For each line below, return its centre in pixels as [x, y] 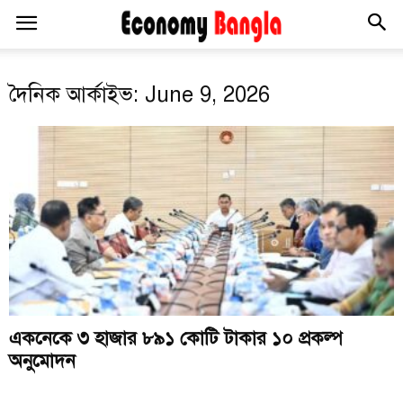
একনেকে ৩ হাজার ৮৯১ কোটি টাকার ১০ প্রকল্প [175, 339]
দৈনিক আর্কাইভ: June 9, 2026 [139, 94]
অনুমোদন [42, 361]
